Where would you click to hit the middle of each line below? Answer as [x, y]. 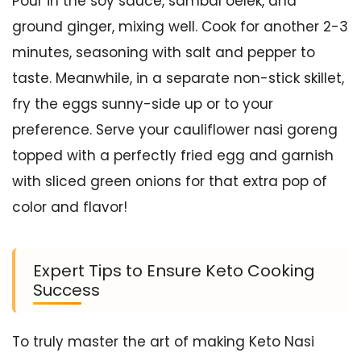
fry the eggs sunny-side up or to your [143, 104]
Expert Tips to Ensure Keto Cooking [174, 271]
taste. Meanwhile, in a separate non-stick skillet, [178, 78]
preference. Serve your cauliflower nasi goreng [175, 130]
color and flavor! [70, 207]
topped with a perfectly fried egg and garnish [173, 156]
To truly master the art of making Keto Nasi [163, 342]
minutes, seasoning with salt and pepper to [164, 52]
